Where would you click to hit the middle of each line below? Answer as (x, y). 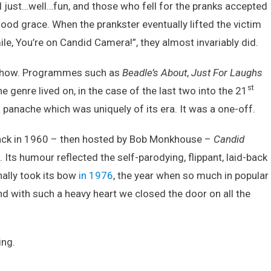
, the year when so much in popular (191, 175)
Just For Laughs (227, 73)
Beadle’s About (155, 73)
